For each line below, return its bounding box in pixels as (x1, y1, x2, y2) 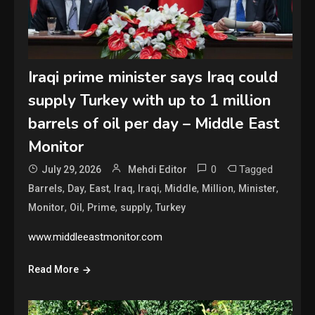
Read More (28, 264, 79, 276)
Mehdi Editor (128, 164, 188, 176)
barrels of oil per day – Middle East (28, 113, 281, 135)
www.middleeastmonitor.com (28, 231, 163, 244)
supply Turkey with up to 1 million (28, 90, 271, 112)
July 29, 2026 (41, 164, 102, 176)
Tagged (239, 163, 274, 176)
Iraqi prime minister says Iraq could (28, 67, 278, 89)
